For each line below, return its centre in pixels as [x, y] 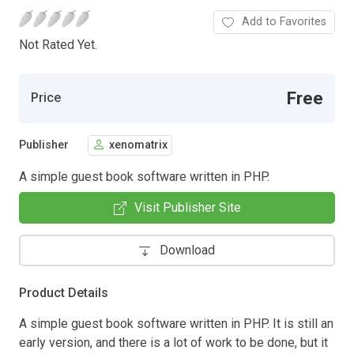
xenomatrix [138, 145]
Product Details [64, 292]
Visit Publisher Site [187, 207]
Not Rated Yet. [58, 44]
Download [187, 250]
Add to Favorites [284, 21]
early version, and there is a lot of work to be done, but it [173, 342]
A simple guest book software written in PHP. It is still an [176, 323]
